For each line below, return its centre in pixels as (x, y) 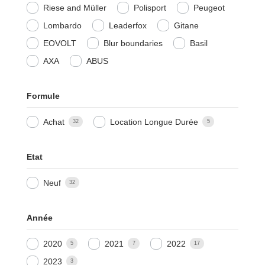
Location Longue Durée (154, 122)
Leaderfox (127, 25)
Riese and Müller (75, 7)
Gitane (186, 25)
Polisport (150, 7)
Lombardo (62, 25)
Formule (43, 96)
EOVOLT (59, 43)
